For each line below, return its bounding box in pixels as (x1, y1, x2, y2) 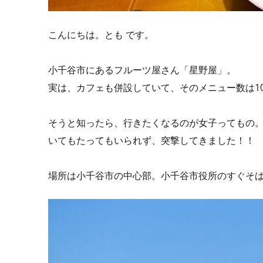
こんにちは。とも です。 (48, 28, 154, 42)
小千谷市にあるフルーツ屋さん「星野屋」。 (48, 63, 236, 77)
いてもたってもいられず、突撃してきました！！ (48, 134, 255, 147)
